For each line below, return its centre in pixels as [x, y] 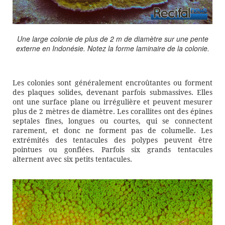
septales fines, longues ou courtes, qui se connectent [113, 121]
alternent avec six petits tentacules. [72, 159]
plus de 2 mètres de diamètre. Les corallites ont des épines [113, 111]
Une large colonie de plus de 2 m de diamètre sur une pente [113, 38]
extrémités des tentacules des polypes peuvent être [113, 140]
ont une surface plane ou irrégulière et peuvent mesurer [113, 102]
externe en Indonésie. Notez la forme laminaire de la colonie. [113, 48]
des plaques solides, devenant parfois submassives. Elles [113, 92]
